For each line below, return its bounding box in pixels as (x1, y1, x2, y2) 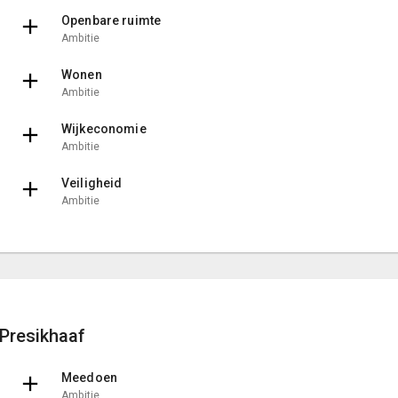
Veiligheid (61, 175, 123, 190)
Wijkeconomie (61, 121, 147, 136)
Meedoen (61, 370, 117, 385)
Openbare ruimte (61, 12, 162, 28)
